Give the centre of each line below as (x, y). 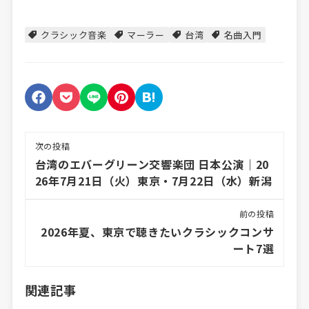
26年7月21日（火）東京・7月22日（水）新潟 (153, 180)
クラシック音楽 (74, 34)
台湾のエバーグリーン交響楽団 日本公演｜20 (152, 164)
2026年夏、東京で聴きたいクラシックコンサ (158, 231)
